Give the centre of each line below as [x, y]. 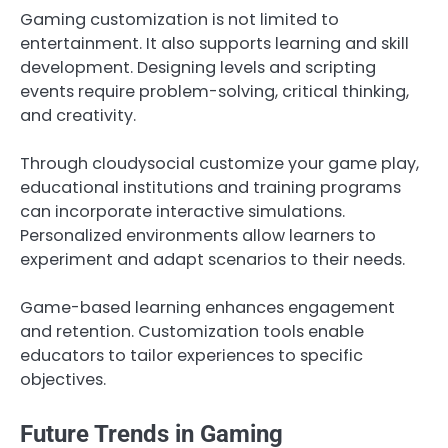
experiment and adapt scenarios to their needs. [212, 260]
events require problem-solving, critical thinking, [214, 92]
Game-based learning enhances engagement [207, 308]
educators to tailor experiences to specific [191, 356]
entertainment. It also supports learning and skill [214, 44]
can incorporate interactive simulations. [182, 212]
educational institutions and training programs [210, 188]
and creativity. [78, 116]
